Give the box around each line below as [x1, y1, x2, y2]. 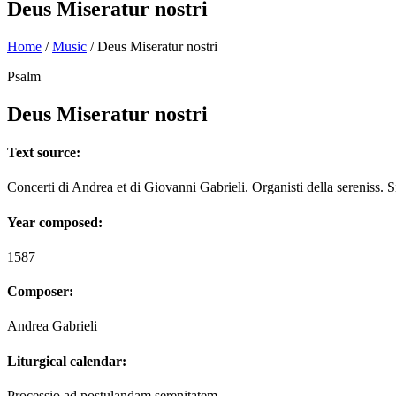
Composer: [7, 284, 73, 300]
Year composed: [7, 214, 103, 230]
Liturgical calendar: [7, 353, 126, 369]
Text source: [7, 144, 80, 160]
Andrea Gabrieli [7, 318, 97, 334]
